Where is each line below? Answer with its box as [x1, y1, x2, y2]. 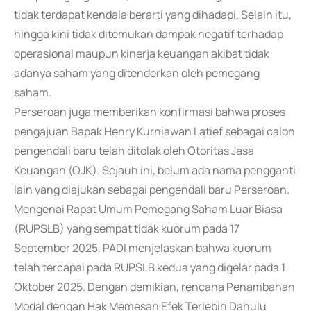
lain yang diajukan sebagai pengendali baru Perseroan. [14, 182, 289, 197]
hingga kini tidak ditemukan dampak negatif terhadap [14, 26, 283, 42]
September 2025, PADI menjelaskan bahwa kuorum [14, 240, 271, 255]
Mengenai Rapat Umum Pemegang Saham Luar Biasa [14, 201, 283, 217]
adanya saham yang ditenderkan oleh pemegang [14, 65, 260, 81]
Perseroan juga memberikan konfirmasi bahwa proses [14, 104, 285, 119]
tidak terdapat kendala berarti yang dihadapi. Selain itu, [14, 7, 292, 22]
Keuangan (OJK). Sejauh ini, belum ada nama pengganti [14, 162, 296, 178]
